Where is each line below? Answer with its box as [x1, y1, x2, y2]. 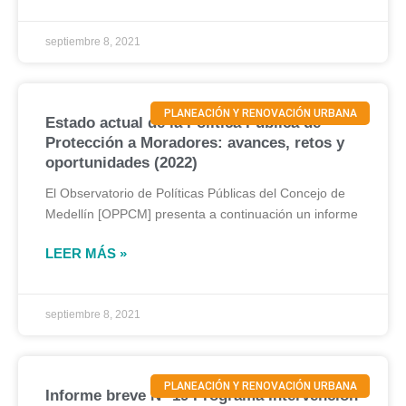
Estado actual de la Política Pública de [45, 114, 321, 131]
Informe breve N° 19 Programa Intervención [45, 387, 358, 404]
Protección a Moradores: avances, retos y [45, 134, 344, 151]
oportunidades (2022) [45, 154, 198, 171]
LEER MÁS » [45, 246, 127, 261]
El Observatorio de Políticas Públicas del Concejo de [45, 186, 345, 200]
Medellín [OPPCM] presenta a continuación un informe [45, 207, 358, 221]
